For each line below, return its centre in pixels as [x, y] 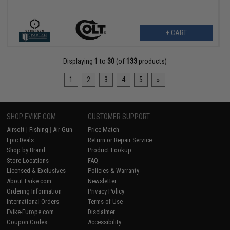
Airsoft [16, 130]
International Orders [33, 202]
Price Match [104, 130]
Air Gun [63, 130]
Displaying [79, 61]
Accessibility [105, 222]
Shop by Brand [26, 150]
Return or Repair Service [120, 140]
